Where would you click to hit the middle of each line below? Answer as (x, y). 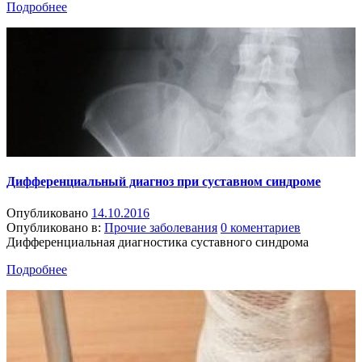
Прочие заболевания (161, 227)
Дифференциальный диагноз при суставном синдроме (164, 181)
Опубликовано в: (54, 227)
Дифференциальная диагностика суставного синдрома (158, 242)
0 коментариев (261, 227)
